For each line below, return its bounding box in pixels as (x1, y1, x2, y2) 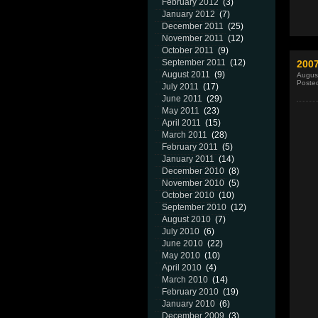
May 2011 (162, 106, 199, 116)
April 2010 (162, 263, 202, 273)
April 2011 (162, 118, 201, 128)
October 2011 (162, 45, 214, 55)
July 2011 (162, 82, 199, 92)
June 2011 (162, 94, 202, 104)
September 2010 (162, 202, 226, 212)
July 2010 (162, 226, 199, 236)
